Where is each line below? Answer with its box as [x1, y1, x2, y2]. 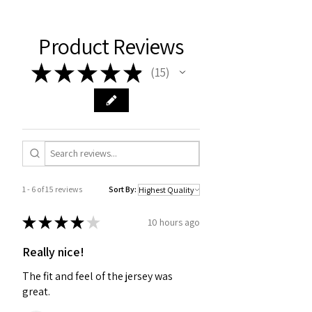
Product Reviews [38, 31, 184, 61]
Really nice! [22, 244, 84, 260]
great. [22, 284, 50, 299]
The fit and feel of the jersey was [22, 269, 173, 284]
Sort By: [109, 184, 136, 195]
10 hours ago [148, 215, 200, 228]
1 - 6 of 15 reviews [22, 184, 82, 195]
